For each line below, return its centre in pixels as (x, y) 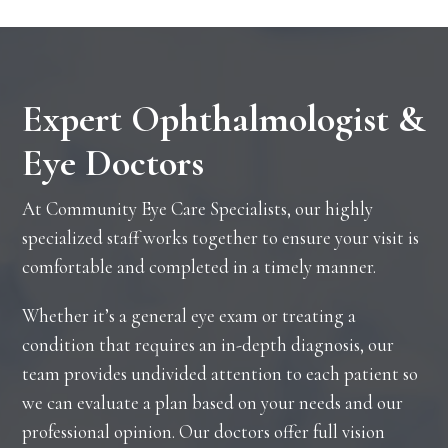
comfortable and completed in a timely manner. (199, 267)
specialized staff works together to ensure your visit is (221, 238)
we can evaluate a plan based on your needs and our (213, 403)
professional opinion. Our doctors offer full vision (204, 432)
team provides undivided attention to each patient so (220, 374)
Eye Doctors (113, 163)
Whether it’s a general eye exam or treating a (189, 316)
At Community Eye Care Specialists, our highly (198, 209)
